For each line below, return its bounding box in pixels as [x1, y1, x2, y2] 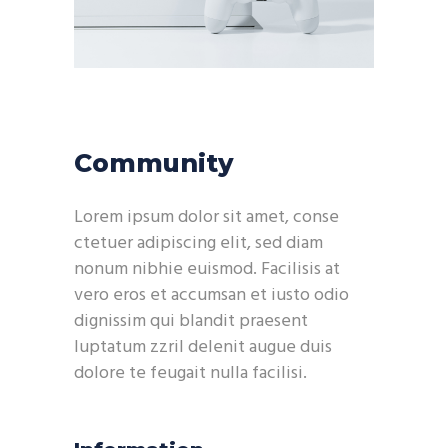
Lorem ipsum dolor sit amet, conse [74, 203, 339, 233]
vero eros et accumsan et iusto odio [74, 281, 349, 311]
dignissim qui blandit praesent [74, 307, 308, 337]
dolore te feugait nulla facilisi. [74, 359, 307, 389]
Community [74, 148, 234, 179]
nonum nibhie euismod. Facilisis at [74, 255, 340, 285]
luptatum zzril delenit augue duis [74, 333, 332, 363]
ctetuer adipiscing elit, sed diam [74, 229, 323, 259]
